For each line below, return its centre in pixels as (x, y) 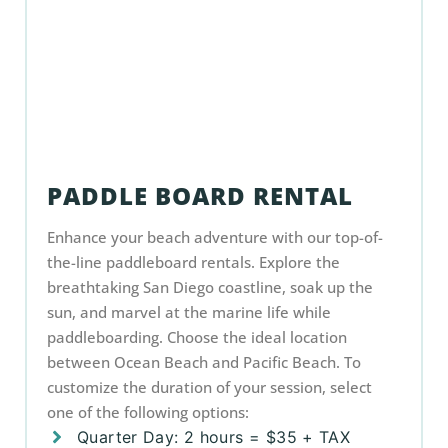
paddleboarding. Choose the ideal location (197, 337)
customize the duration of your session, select (209, 387)
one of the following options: (148, 412)
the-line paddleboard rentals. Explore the (193, 262)
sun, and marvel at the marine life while (189, 312)
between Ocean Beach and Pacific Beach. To (204, 362)
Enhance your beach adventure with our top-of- (215, 237)
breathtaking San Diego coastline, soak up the (210, 287)
